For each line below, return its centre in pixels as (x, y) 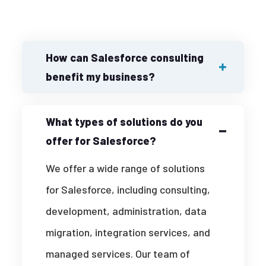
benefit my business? (101, 77)
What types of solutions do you (124, 122)
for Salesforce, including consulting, (128, 190)
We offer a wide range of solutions (126, 168)
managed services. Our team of (118, 254)
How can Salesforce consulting (125, 58)
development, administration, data (126, 211)
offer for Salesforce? (101, 141)
